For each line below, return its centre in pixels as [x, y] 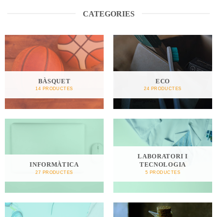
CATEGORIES [108, 14]
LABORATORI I [163, 156]
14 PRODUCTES [54, 89]
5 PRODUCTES [163, 172]
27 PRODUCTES [54, 172]
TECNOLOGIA [163, 165]
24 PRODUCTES [163, 89]
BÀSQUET [54, 81]
